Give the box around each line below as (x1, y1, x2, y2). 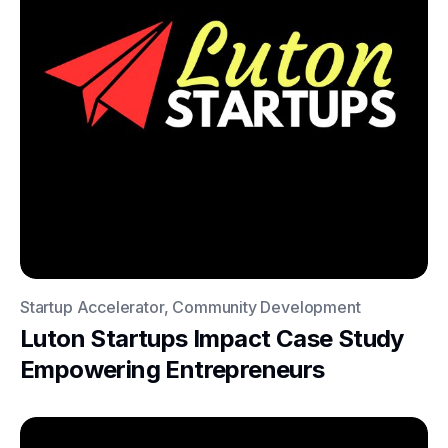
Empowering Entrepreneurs (20, 355, 325, 384)
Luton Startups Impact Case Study (20, 324, 404, 353)
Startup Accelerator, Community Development (20, 297, 361, 317)
